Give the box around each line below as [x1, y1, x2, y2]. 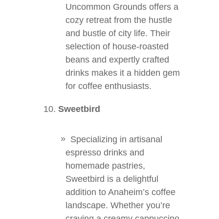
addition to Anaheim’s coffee [66, 187, 175, 197]
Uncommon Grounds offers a [66, 2, 178, 12]
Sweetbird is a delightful [66, 174, 158, 184]
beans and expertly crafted [66, 55, 169, 65]
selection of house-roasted [66, 42, 169, 51]
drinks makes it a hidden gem [66, 68, 180, 78]
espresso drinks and [66, 148, 144, 157]
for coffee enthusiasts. [66, 81, 152, 91]
